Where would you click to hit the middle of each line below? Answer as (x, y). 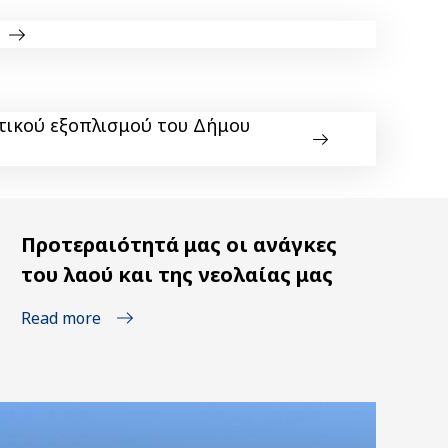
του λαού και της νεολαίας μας (177, 275)
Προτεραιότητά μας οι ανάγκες (179, 245)
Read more (61, 318)
